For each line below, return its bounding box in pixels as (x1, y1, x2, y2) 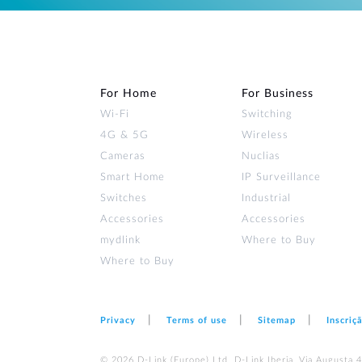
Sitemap (258, 316, 296, 325)
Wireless (242, 130, 288, 141)
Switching (242, 109, 293, 120)
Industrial (242, 193, 291, 204)
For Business (242, 88, 314, 99)
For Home (100, 88, 157, 99)
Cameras (100, 151, 145, 162)
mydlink (100, 235, 141, 246)
